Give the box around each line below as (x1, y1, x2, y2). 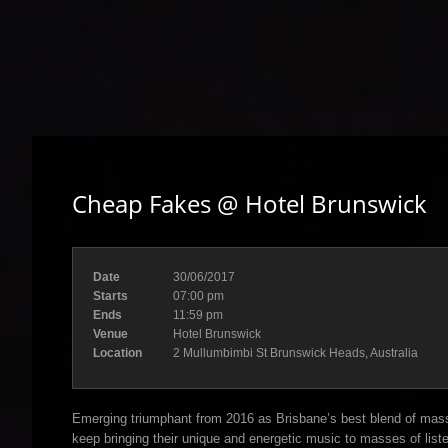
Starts (93, 289, 128, 303)
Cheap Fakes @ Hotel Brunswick (72, 187, 427, 220)
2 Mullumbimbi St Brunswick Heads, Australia (173, 346, 418, 360)
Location (93, 346, 142, 360)
